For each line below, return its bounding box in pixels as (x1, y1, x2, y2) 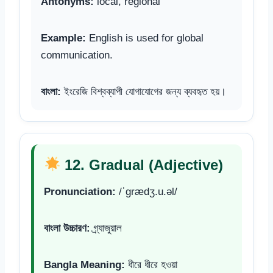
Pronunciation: (44, 185, 116, 197)
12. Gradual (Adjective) (60, 156, 224, 173)
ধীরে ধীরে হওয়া (125, 258, 177, 271)
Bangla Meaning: (44, 258, 125, 271)
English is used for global (86, 32, 204, 44)
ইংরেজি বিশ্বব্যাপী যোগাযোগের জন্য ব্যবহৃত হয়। (61, 85, 226, 97)
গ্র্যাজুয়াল (90, 222, 122, 234)
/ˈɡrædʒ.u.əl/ (116, 185, 177, 197)
